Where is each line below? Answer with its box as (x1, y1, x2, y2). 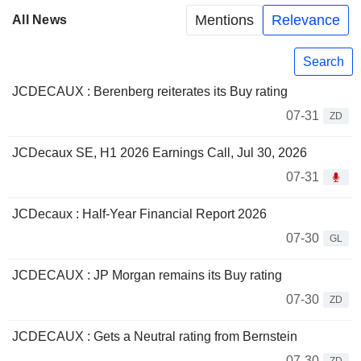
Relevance (272, 11, 340, 28)
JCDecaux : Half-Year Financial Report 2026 (12, 207, 267, 222)
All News (12, 13, 68, 27)
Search (303, 54, 344, 68)
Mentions (195, 11, 254, 28)
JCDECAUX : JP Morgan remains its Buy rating (12, 268, 282, 283)
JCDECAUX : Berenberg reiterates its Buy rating (12, 85, 288, 99)
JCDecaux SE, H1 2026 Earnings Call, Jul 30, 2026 (12, 146, 307, 160)
